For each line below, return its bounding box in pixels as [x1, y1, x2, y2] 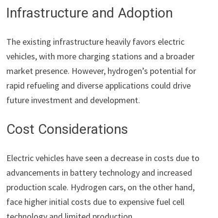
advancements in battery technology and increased [6, 167, 193, 179]
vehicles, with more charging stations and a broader [6, 51, 195, 62]
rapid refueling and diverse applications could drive [6, 80, 191, 91]
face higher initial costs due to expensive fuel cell [6, 196, 185, 208]
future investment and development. [6, 94, 141, 106]
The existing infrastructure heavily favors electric [6, 36, 185, 48]
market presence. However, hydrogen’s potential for [6, 65, 197, 77]
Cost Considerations [6, 121, 128, 138]
